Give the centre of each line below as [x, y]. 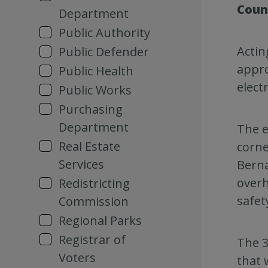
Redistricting [94, 183]
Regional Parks [100, 220]
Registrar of [92, 240]
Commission [94, 201]
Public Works [95, 90]
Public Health [96, 71]
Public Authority [104, 33]
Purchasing [91, 109]
